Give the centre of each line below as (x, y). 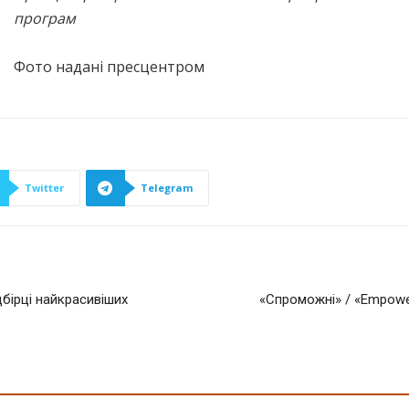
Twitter (44, 188)
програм (45, 18)
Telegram (167, 188)
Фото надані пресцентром (109, 67)
